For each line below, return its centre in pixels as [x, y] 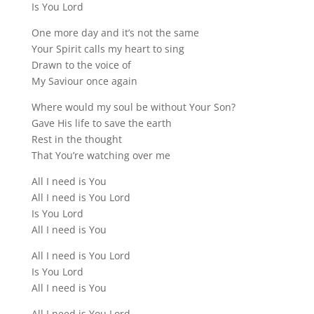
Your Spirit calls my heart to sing [108, 49]
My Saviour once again [84, 81]
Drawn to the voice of [81, 65]
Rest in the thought [76, 139]
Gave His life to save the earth [101, 123]
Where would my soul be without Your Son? [133, 107]
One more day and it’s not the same [115, 33]
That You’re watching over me [101, 155]
